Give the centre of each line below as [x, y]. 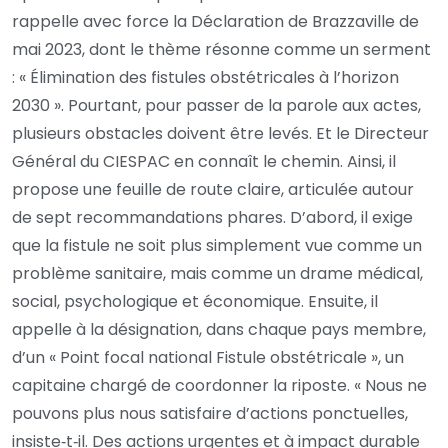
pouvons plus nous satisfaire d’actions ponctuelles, [210, 413]
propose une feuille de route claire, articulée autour [213, 189]
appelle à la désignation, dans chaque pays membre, [219, 329]
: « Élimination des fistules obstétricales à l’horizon [205, 77]
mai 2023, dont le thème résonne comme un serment [221, 49]
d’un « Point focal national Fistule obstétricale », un [208, 357]
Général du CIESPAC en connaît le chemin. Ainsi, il [204, 161]
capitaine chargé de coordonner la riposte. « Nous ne [219, 385]
